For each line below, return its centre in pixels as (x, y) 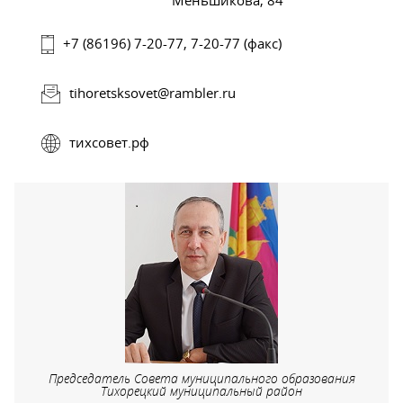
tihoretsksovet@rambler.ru (152, 93)
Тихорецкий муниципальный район (201, 390)
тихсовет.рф (109, 142)
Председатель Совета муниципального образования (201, 378)
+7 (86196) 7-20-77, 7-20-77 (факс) (172, 44)
